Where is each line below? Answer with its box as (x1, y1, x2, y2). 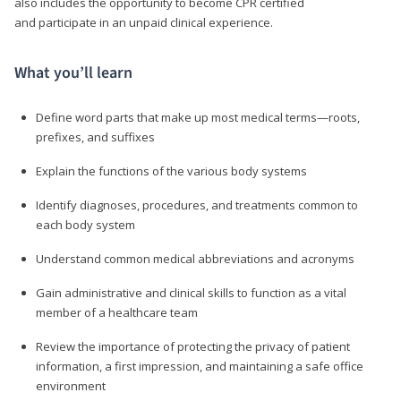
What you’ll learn (14, 61, 132, 84)
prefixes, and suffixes (36, 128, 155, 145)
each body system (36, 216, 135, 233)
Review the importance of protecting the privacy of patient (36, 337, 350, 354)
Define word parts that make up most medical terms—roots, (36, 108, 360, 125)
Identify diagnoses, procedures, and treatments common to (36, 196, 358, 213)
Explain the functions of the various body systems (36, 162, 307, 179)
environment (36, 377, 106, 394)
